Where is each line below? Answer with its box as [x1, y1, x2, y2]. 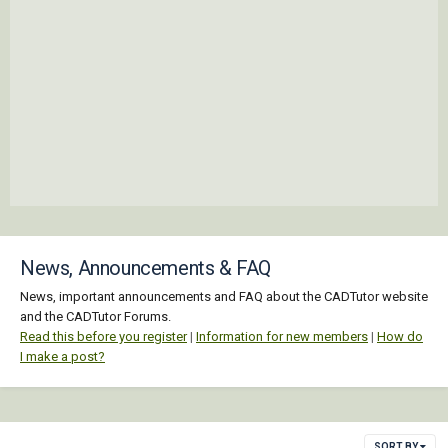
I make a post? [20, 348, 105, 364]
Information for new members [196, 328, 368, 344]
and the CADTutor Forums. [20, 308, 171, 324]
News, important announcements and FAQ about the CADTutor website [20, 288, 428, 304]
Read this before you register [20, 328, 187, 344]
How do [377, 328, 423, 344]
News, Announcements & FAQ [20, 256, 271, 280]
